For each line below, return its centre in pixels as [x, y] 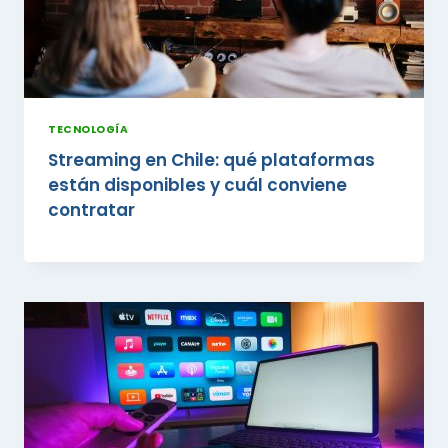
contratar [91, 210]
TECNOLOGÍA [88, 129]
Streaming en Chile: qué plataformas [211, 160]
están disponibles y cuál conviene [197, 185]
